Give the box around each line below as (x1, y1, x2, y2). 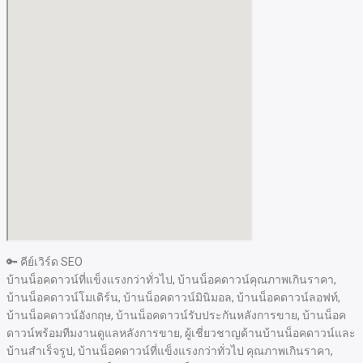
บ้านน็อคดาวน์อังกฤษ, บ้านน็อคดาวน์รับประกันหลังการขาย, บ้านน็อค (6, 309, 346, 322)
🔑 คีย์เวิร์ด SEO (6, 255, 83, 268)
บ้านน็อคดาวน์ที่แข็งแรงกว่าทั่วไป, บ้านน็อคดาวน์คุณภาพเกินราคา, (6, 273, 336, 286)
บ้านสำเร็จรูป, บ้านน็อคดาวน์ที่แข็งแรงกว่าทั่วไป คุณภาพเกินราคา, (6, 344, 333, 357)
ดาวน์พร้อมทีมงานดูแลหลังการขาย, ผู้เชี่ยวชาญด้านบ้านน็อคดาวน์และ (6, 327, 356, 340)
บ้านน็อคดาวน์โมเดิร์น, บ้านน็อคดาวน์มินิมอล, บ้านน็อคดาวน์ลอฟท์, (6, 291, 340, 304)
